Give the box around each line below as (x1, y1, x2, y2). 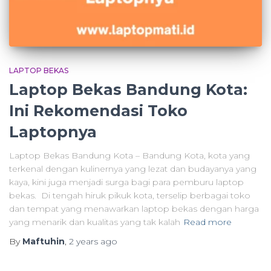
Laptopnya (9, 122, 97, 141)
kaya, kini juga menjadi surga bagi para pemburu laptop (9, 176, 244, 188)
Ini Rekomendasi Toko (9, 101, 188, 120)
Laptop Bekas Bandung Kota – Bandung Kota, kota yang (9, 149, 250, 161)
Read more (183, 216, 232, 227)
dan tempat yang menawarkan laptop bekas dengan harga (9, 203, 259, 214)
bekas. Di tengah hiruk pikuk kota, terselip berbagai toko (9, 189, 250, 201)
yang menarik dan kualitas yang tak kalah (9, 216, 180, 227)
